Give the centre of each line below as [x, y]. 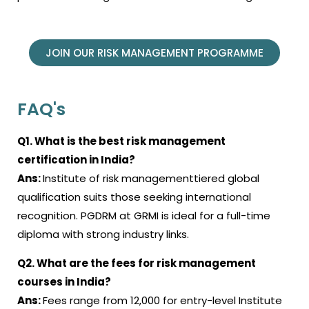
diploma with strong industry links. [103, 234]
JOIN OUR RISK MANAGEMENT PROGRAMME [154, 52]
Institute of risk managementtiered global [151, 178]
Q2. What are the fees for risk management [137, 263]
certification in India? [76, 159]
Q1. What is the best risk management [121, 141]
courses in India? [64, 281]
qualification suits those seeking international [134, 197]
